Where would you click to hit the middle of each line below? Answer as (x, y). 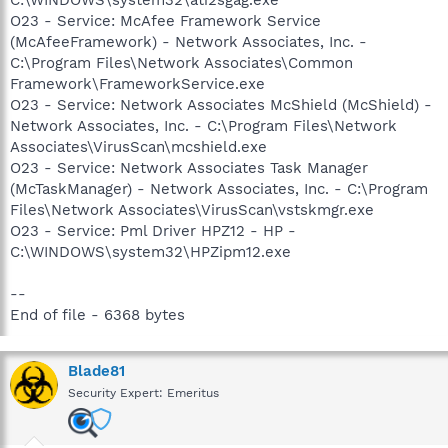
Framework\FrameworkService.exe (137, 83)
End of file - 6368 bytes (97, 314)
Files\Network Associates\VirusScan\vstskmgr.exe (192, 209)
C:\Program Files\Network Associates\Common (181, 62)
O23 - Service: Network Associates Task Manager (189, 167)
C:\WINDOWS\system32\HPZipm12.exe (150, 251)
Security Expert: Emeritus (143, 392)
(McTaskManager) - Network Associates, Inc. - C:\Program (219, 188)
